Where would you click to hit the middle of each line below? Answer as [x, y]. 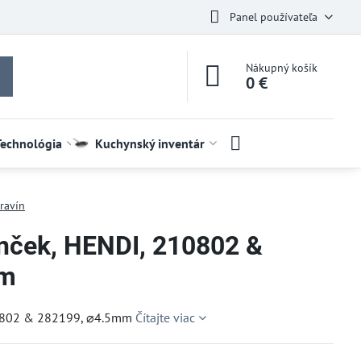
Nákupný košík [282, 68]
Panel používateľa [273, 17]
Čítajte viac [165, 317]
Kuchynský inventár [149, 143]
